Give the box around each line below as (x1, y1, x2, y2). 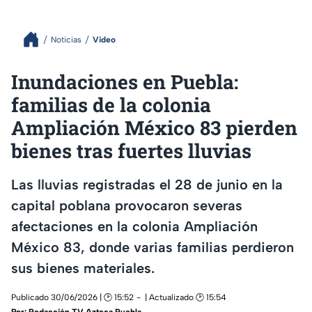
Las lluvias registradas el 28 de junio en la (11, 175, 283, 193)
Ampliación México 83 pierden (11, 115, 297, 141)
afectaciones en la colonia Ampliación (11, 217, 258, 235)
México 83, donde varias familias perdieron (11, 238, 294, 256)
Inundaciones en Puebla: (11, 69, 238, 95)
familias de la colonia (11, 92, 211, 118)
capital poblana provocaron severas (11, 196, 242, 214)
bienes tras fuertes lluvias (11, 138, 251, 164)
